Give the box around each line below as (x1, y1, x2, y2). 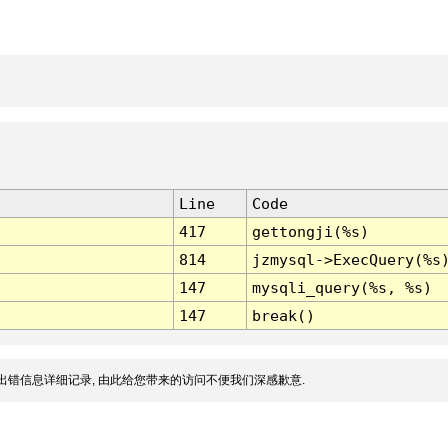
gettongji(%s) (251, 223, 369, 241)
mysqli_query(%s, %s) (251, 279, 432, 297)
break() (251, 307, 315, 325)
